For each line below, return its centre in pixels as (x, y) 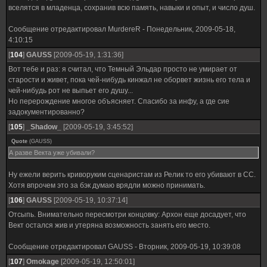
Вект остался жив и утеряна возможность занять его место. (109, 225)
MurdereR (124, 29)
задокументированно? (46, 112)
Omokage (43, 262)
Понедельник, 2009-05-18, (191, 29)
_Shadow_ (44, 127)
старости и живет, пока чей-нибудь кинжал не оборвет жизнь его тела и (129, 80)
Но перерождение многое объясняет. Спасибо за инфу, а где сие (119, 101)
